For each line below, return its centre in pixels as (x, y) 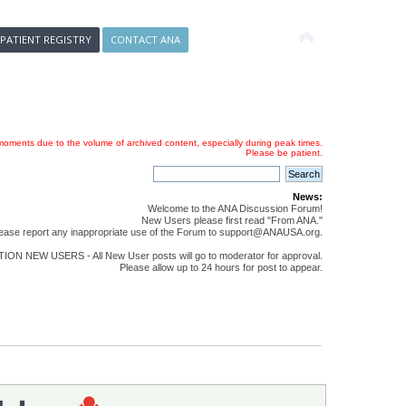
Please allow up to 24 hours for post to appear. (221, 268)
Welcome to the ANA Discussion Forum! (235, 209)
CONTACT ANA (146, 39)
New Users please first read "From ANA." (232, 221)
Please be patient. (284, 152)
